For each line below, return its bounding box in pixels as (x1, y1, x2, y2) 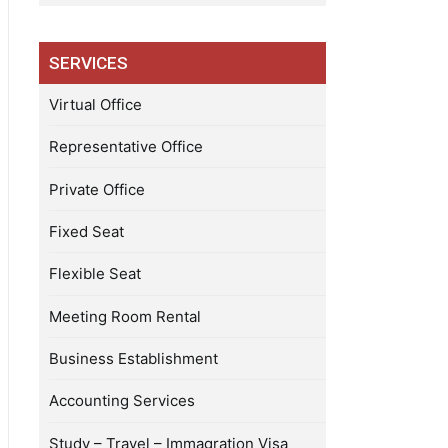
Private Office (49, 179, 146, 199)
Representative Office (49, 137, 204, 157)
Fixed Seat (49, 221, 125, 241)
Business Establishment (49, 349, 219, 369)
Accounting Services (49, 391, 196, 411)
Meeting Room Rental (49, 306, 202, 326)
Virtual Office (49, 94, 143, 114)
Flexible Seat (49, 264, 142, 284)
